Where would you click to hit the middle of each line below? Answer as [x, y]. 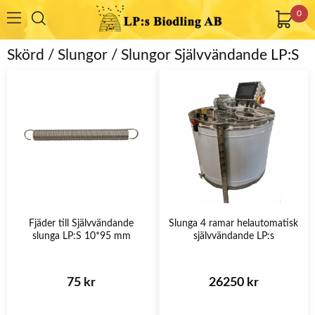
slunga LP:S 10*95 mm [81, 236]
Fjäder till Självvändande [82, 223]
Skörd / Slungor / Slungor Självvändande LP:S [153, 55]
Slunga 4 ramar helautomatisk [234, 223]
